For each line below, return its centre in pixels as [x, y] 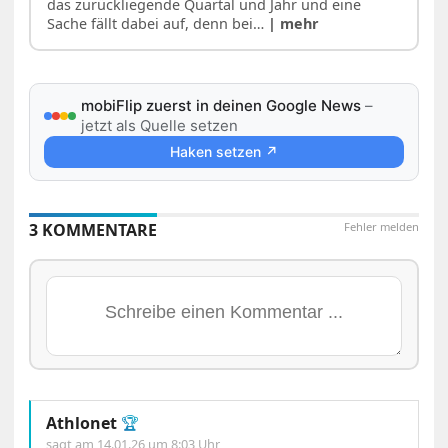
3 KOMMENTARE [93, 230]
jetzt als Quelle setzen [160, 126]
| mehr [294, 24]
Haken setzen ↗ [223, 152]
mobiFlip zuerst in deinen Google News [221, 106]
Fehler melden [381, 227]
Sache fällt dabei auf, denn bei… [158, 24]
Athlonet [82, 423]
